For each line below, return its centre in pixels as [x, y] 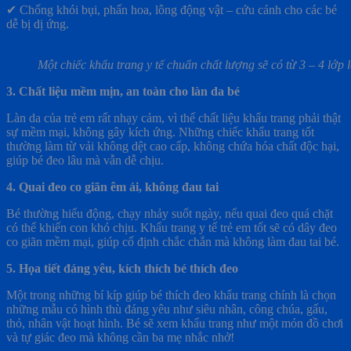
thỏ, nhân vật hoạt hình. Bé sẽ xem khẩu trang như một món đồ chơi [175, 324]
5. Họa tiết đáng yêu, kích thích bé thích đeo [122, 269]
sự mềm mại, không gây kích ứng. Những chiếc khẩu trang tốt [160, 132]
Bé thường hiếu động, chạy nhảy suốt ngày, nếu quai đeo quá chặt [170, 214]
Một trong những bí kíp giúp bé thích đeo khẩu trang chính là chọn [171, 295]
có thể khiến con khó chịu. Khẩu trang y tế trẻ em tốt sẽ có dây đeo [172, 228]
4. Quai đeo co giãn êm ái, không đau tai [112, 187]
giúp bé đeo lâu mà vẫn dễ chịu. [85, 161]
